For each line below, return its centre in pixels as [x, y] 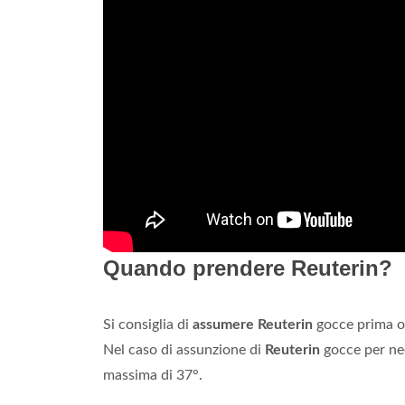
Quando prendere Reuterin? [248, 268]
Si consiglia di [148, 325]
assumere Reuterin [253, 325]
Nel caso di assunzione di [184, 350]
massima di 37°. [153, 376]
